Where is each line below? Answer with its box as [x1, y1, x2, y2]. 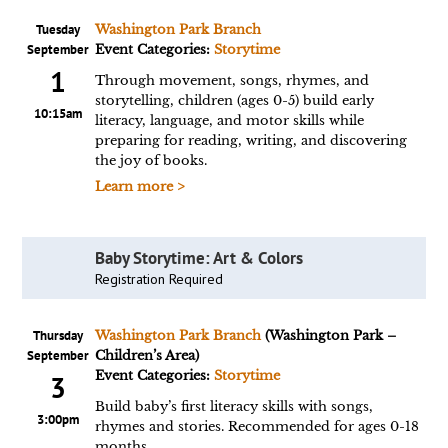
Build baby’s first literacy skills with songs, [94, 398, 373, 415]
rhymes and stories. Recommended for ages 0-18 [94, 418, 419, 435]
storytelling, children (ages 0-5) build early [94, 92, 374, 109]
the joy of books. [94, 152, 207, 169]
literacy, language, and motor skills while [94, 112, 364, 129]
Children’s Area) [94, 347, 199, 364]
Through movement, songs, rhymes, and [94, 72, 369, 89]
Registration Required [94, 270, 223, 288]
